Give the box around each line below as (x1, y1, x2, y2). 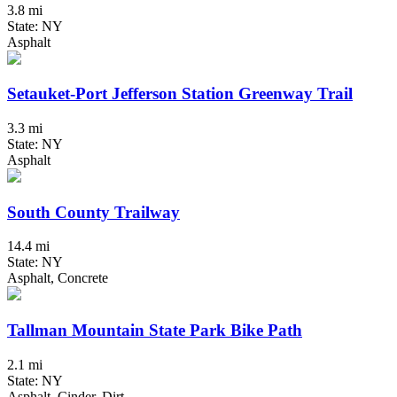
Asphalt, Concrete (7, 270, 108, 286)
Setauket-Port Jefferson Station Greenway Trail (7, 84, 353, 104)
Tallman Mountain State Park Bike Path (7, 321, 302, 340)
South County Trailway (7, 202, 180, 222)
